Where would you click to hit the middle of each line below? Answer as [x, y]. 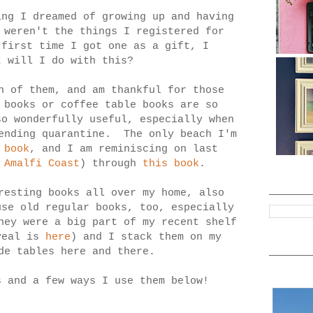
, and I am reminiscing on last [124, 150]
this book [171, 164]
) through [111, 164]
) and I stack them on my [146, 238]
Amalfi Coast [42, 164]
